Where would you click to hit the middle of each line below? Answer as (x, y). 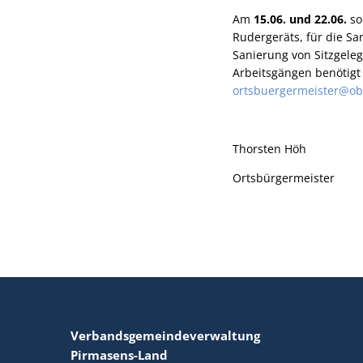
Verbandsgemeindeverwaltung (165, 335)
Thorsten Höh (269, 149)
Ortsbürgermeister (284, 178)
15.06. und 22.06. (300, 19)
